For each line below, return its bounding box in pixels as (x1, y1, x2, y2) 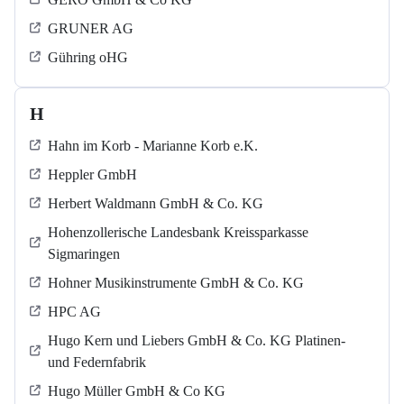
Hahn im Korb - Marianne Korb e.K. (48, 138, 258, 154)
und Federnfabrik (48, 354, 146, 371)
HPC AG (48, 304, 101, 320)
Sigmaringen (48, 246, 120, 262)
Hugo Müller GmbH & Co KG (48, 383, 225, 399)
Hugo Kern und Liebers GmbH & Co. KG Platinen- (48, 333, 345, 349)
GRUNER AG (48, 21, 133, 37)
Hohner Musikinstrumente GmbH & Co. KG (48, 275, 304, 291)
